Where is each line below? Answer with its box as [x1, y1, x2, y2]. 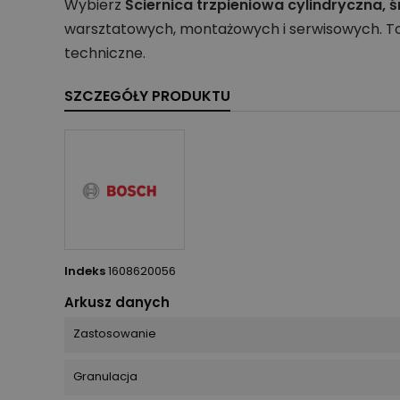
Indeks [64, 262, 105, 279]
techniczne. [64, 42, 146, 63]
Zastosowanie [73, 324, 156, 342]
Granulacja [73, 367, 137, 385]
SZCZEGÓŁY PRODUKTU [64, 85, 230, 106]
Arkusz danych [64, 292, 170, 312]
